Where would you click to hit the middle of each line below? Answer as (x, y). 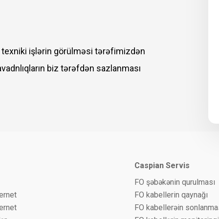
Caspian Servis (162, 165)
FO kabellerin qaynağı (171, 195)
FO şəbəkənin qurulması (175, 182)
